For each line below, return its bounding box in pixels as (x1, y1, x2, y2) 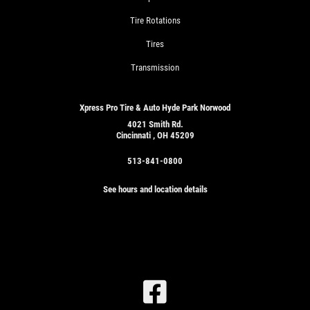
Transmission (131, 62, 179, 73)
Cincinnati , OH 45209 (116, 130, 194, 141)
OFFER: (158, 282, 201, 300)
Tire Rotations (129, 15, 181, 26)
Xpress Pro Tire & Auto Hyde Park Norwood (80, 102, 230, 113)
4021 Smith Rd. (127, 119, 183, 130)
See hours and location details (102, 184, 208, 195)
